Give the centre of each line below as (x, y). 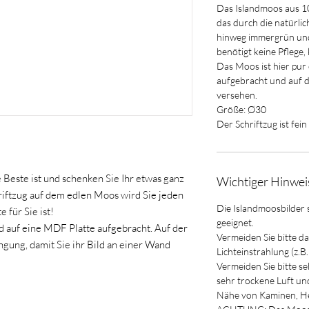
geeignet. (235, 223)
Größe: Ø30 (241, 110)
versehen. (237, 95)
